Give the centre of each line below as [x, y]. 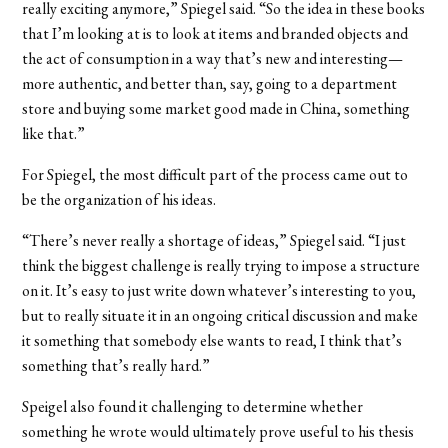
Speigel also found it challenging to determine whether [193, 406]
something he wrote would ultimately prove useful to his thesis [218, 431]
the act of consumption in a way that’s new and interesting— [213, 58]
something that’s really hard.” [116, 365]
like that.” [54, 133]
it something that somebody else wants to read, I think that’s [212, 340]
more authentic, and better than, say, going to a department [210, 83]
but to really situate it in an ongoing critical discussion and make [220, 315]
